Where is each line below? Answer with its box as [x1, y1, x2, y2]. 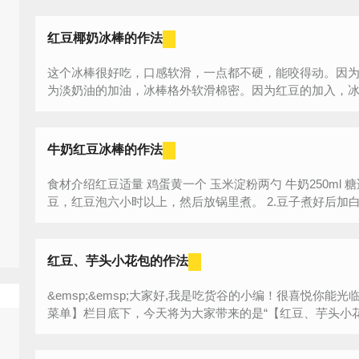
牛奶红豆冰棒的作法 [47, 143, 163, 156]
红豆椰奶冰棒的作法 [47, 31, 163, 45]
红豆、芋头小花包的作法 [47, 254, 188, 268]
